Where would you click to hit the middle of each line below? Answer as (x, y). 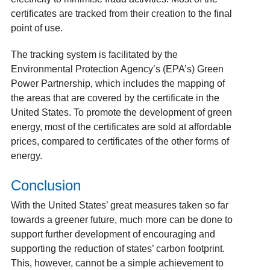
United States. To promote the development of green (121, 112)
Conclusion (46, 185)
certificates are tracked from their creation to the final (121, 14)
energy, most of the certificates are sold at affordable (121, 127)
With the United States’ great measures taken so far (119, 205)
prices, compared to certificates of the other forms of (120, 141)
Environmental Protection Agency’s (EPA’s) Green (117, 69)
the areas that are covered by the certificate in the (115, 98)
